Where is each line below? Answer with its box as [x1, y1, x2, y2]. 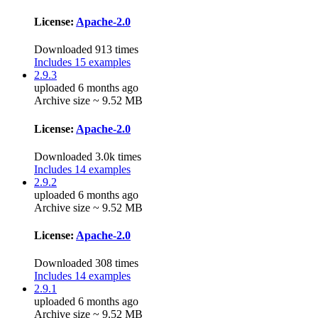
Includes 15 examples [34, 56, 131, 69]
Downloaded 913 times [34, 43, 138, 56]
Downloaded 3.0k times [34, 150, 141, 163]
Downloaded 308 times [34, 257, 138, 270]
